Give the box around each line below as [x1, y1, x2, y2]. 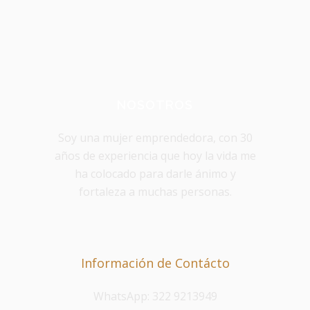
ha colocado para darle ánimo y [74, 166, 236, 181]
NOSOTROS [117, 98, 193, 112]
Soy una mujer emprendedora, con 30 [57, 130, 253, 145]
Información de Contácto [80, 255, 230, 271]
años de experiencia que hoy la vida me [54, 148, 256, 163]
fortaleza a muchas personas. [78, 184, 232, 199]
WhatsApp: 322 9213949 [93, 289, 217, 304]
